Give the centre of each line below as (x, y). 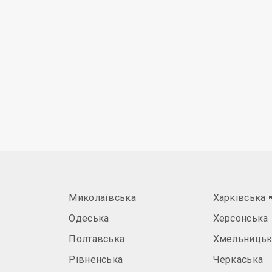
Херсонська (240, 218)
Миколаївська (102, 198)
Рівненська (96, 260)
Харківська (240, 198)
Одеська (89, 218)
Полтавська (97, 239)
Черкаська (238, 260)
